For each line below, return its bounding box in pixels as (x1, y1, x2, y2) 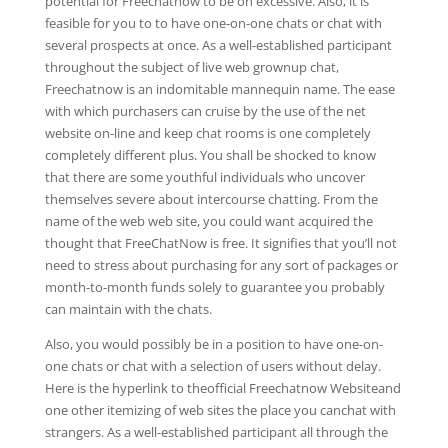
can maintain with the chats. (44, 300, 212, 318)
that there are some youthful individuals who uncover (44, 168, 365, 186)
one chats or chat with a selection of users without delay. (44, 357, 381, 375)
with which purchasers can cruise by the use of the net (44, 102, 366, 120)
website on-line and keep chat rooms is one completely (44, 124, 371, 142)
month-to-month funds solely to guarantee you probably (44, 278, 385, 296)
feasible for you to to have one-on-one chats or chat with (44, 14, 382, 32)
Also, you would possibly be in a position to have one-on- (44, 335, 383, 353)
